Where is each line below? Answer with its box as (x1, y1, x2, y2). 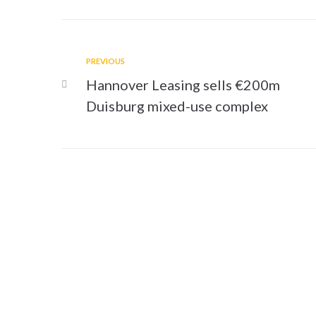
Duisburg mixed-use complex (86, 97, 268, 114)
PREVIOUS (86, 56, 125, 66)
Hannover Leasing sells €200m (86, 75, 280, 93)
